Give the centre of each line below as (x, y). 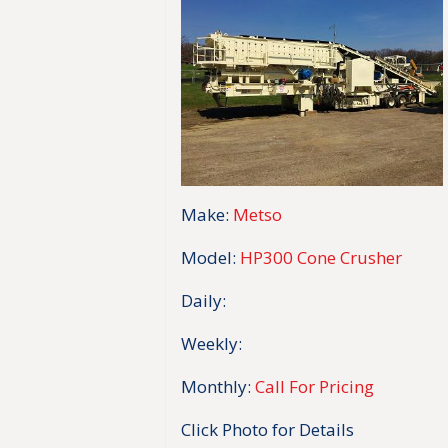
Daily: (204, 300)
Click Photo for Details (268, 429)
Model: (209, 257)
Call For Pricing (315, 386)
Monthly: (216, 386)
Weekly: (212, 343)
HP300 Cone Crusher (321, 257)
